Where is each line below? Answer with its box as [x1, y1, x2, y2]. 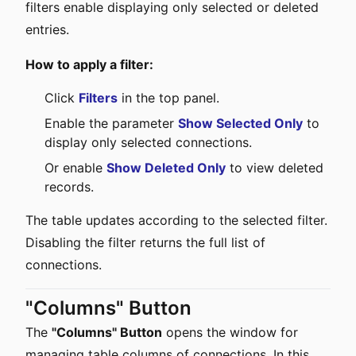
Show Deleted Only [106, 160, 226, 176]
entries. [25, 21, 69, 37]
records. [44, 179, 94, 195]
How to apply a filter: [25, 56, 153, 72]
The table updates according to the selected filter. [25, 212, 327, 228]
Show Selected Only [178, 115, 303, 131]
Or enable [44, 160, 106, 176]
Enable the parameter [44, 115, 178, 131]
